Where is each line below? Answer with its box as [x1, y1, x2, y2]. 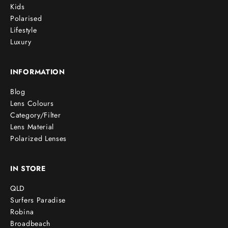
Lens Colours [10, 98, 54, 109]
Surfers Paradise [10, 195, 66, 206]
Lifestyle [10, 25, 37, 36]
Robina [10, 207, 34, 217]
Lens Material [10, 122, 54, 132]
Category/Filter [10, 110, 61, 121]
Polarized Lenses [10, 133, 67, 144]
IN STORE [10, 163, 46, 174]
